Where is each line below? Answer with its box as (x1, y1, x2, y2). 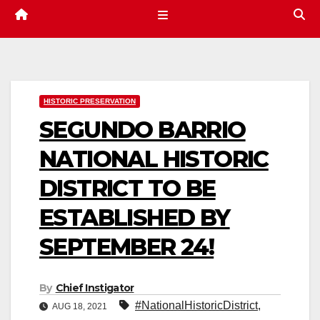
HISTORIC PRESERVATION (44, 97, 136, 106)
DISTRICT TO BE (39, 174, 216, 203)
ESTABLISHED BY (39, 204, 230, 232)
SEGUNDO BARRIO (39, 116, 246, 144)
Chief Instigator (55, 281, 134, 295)
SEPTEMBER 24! (39, 233, 214, 261)
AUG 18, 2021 (51, 301, 109, 312)
